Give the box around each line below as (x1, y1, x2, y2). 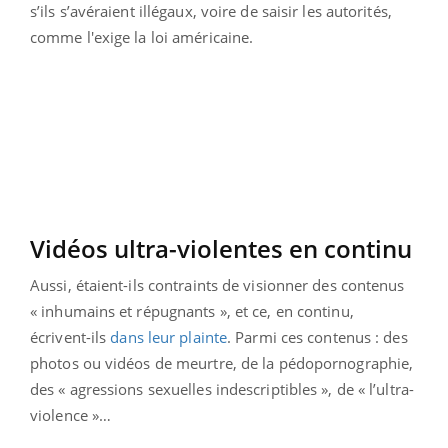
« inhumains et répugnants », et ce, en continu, (30, 300, 354, 321)
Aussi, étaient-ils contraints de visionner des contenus (30, 274, 405, 295)
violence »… (30, 404, 112, 425)
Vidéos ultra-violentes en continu (30, 231, 412, 265)
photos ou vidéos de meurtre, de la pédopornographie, (30, 352, 414, 373)
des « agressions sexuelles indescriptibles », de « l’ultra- (30, 378, 414, 399)
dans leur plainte (110, 326, 228, 347)
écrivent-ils (30, 326, 111, 347)
